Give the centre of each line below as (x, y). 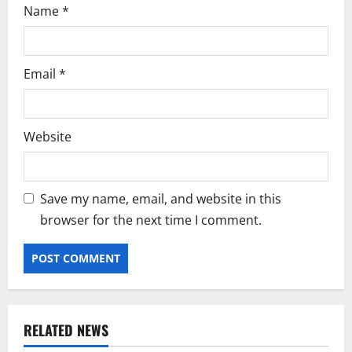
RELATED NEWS (66, 330)
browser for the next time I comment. (151, 220)
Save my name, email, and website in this (161, 198)
